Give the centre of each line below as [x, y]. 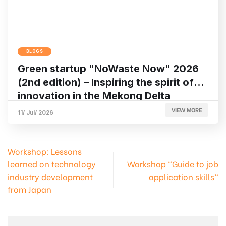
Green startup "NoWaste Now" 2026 [108, 68]
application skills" [184, 176]
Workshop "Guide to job [173, 163]
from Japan [30, 189]
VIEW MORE [186, 110]
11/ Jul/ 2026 [36, 112]
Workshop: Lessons [45, 151]
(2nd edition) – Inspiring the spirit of [106, 82]
